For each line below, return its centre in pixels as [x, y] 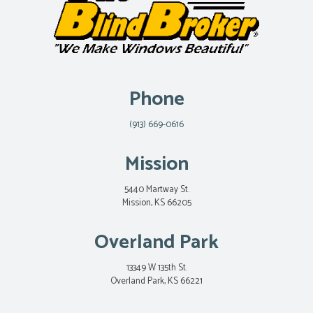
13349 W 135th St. [156, 268]
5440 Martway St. [156, 190]
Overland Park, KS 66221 [156, 282]
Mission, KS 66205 [156, 203]
